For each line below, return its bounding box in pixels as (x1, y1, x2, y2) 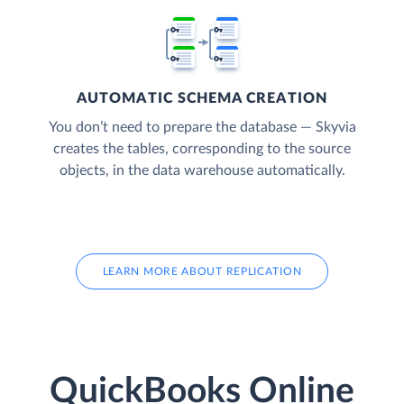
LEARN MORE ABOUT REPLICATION (102, 265, 302, 277)
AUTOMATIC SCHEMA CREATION (77, 90, 327, 106)
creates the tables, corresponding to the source (53, 141, 351, 156)
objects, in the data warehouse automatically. (59, 162, 345, 178)
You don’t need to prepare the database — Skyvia (48, 119, 356, 134)
